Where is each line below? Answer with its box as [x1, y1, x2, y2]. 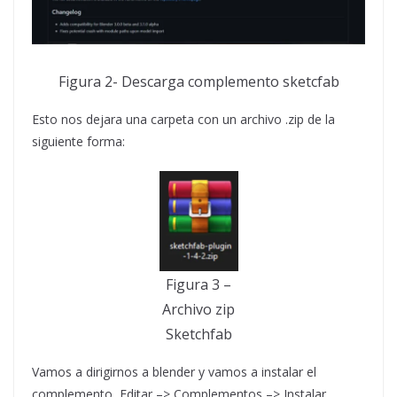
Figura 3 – [166, 274, 231, 294]
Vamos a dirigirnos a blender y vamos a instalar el [32, 362, 316, 380]
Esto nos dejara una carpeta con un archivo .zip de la [32, 110, 335, 128]
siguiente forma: [32, 132, 125, 150]
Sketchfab [165, 323, 232, 344]
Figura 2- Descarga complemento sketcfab [58, 71, 339, 91]
